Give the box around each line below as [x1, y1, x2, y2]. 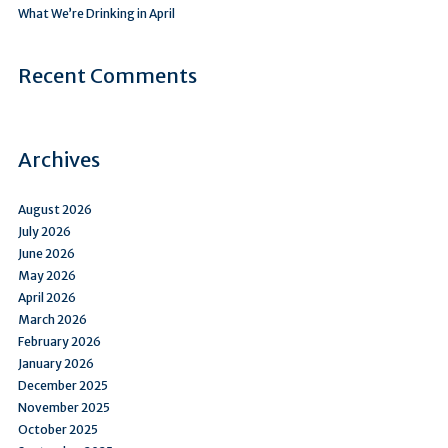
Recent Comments [18, 62, 197, 88]
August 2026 [18, 201, 92, 217]
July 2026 [18, 223, 71, 239]
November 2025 [18, 399, 110, 415]
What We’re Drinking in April [18, 5, 175, 21]
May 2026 [18, 267, 76, 283]
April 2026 [18, 289, 76, 305]
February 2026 [18, 333, 101, 349]
